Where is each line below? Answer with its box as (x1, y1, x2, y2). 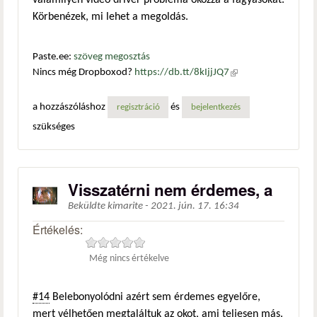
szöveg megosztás (74, 52, 150, 63)
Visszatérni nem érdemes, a (68, 178, 272, 201)
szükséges (33, 121, 75, 132)
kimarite (108, 200, 143, 212)
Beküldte (68, 200, 108, 212)
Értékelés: (33, 221, 86, 238)
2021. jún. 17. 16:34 (151, 200, 239, 212)
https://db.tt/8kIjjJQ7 (134, 67, 229, 79)
